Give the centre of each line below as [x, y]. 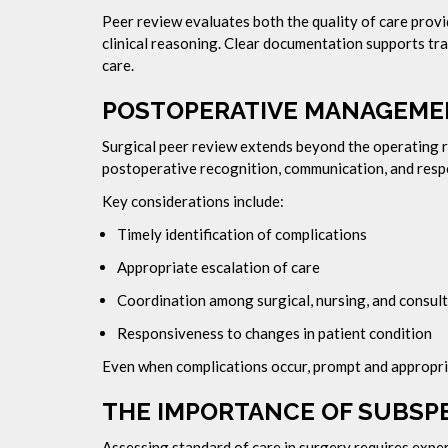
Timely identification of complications [242, 234]
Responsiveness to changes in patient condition [274, 333]
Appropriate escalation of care [218, 267]
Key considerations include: [193, 201]
